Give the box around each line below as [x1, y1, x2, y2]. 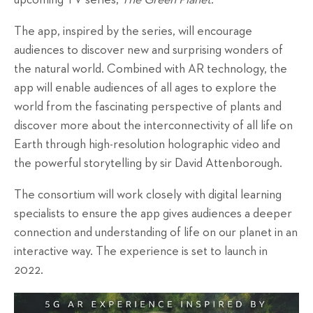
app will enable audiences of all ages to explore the [14, 82, 277, 95]
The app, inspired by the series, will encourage [14, 25, 252, 38]
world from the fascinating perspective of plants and [14, 101, 282, 114]
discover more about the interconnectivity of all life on [14, 119, 293, 133]
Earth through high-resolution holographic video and [14, 138, 280, 152]
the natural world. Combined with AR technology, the [14, 63, 287, 76]
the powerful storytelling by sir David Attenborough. [14, 157, 282, 170]
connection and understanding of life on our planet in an [14, 226, 298, 240]
